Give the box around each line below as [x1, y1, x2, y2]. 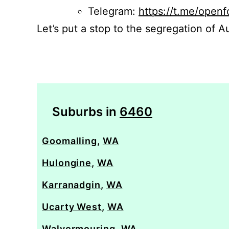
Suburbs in [52, 104, 120, 119]
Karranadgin [42, 179, 101, 190]
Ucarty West [42, 201, 102, 212]
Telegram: [88, 5, 139, 17]
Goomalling [42, 135, 98, 146]
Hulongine [42, 157, 92, 168]
